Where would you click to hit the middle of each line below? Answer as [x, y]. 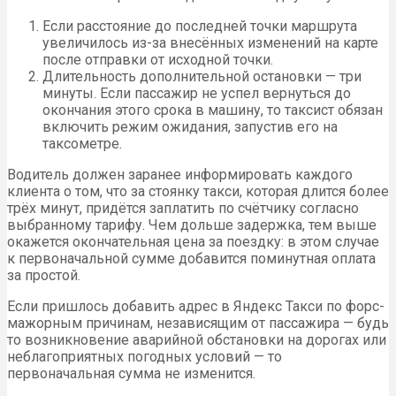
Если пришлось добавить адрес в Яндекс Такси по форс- [196, 307]
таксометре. [82, 144]
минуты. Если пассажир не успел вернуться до [197, 94]
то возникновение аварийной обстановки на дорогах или [197, 340]
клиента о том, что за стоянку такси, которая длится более [198, 192]
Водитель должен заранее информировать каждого [180, 175]
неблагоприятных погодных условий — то [145, 357]
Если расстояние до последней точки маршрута [200, 27]
